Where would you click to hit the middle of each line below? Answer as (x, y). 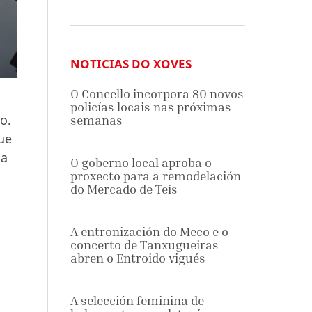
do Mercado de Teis (124, 189)
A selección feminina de (137, 301)
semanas (96, 120)
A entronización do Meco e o (149, 232)
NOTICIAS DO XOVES (131, 64)
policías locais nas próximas (150, 107)
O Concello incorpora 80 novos (157, 94)
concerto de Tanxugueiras (144, 245)
